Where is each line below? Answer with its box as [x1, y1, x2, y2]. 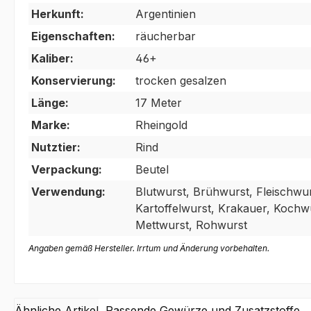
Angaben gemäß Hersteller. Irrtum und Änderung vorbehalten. [28, 243, 269, 254]
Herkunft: [31, 7, 84, 22]
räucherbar [135, 29, 196, 44]
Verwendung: [31, 185, 106, 199]
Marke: [31, 118, 70, 133]
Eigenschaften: [31, 29, 115, 44]
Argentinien [135, 7, 196, 22]
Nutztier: [31, 140, 81, 155]
